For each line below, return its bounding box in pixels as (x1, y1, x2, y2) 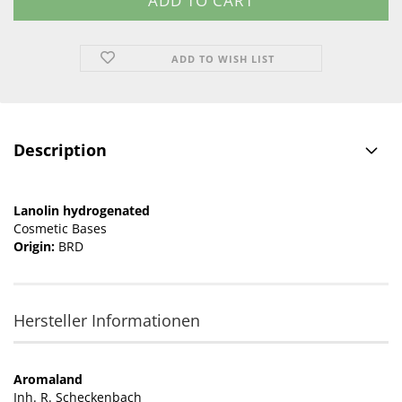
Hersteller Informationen (13, 310, 200, 331)
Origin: (13, 238, 58, 255)
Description (13, 139, 107, 161)
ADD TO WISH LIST (171, 52, 275, 66)
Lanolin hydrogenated (13, 202, 150, 219)
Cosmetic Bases (13, 220, 107, 237)
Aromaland (13, 371, 83, 388)
